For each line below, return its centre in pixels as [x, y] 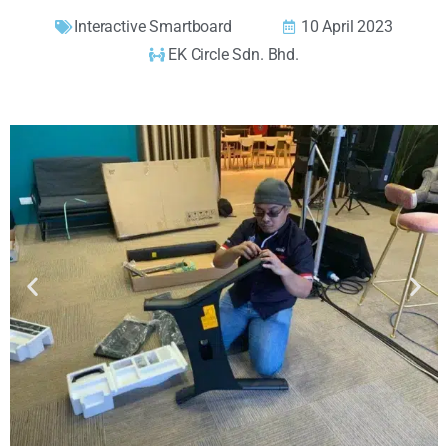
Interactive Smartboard [153, 27]
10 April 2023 [346, 27]
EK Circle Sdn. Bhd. [233, 55]
